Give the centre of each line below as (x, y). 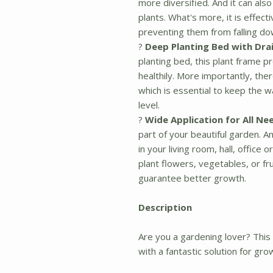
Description (165, 207)
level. (149, 105)
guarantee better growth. (192, 178)
